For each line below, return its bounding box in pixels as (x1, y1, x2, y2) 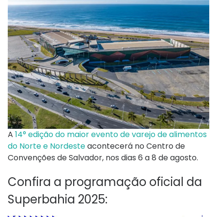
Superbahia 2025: (8, 191, 108, 208)
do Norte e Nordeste (8, 140, 85, 152)
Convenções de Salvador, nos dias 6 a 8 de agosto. (8, 152, 198, 164)
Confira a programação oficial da (8, 174, 202, 190)
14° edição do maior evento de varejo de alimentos (15, 129, 207, 140)
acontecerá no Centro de (85, 140, 185, 152)
